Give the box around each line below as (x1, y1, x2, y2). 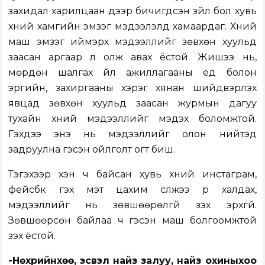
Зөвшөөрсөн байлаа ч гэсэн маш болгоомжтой (8, 215, 257, 227)
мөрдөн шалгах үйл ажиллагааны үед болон (8, 67, 257, 79)
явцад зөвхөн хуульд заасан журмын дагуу (8, 98, 257, 109)
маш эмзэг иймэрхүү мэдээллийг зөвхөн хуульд (8, 36, 257, 48)
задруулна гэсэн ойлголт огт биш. (8, 144, 176, 156)
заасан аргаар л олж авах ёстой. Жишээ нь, (8, 51, 257, 63)
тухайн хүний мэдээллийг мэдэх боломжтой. (8, 113, 257, 125)
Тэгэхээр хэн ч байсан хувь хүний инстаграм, (8, 169, 257, 180)
